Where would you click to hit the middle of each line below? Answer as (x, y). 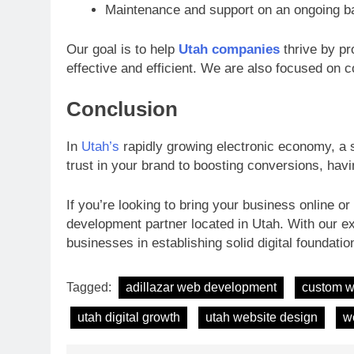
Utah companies (229, 49)
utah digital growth (129, 318)
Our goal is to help (122, 49)
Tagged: (90, 288)
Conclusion (122, 109)
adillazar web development (201, 288)
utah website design (262, 318)
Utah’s (100, 147)
